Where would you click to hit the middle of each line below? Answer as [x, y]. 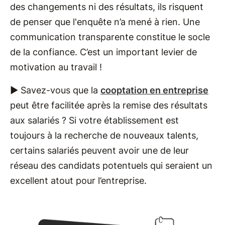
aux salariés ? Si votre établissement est [94, 120]
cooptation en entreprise [154, 90]
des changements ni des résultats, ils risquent [107, 7]
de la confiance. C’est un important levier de [103, 52]
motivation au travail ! [56, 67]
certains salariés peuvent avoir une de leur [99, 150]
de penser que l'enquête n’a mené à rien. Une [105, 22]
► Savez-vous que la [55, 90]
